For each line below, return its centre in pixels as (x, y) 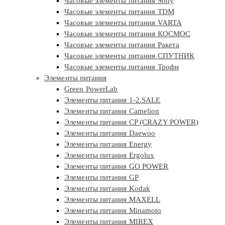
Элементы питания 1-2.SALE (113, 100)
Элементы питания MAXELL (113, 200)
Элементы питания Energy (108, 144)
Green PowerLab (91, 89)
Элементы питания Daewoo (110, 133)
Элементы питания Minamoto (113, 211)
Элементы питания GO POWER (117, 166)
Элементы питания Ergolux (109, 155)
